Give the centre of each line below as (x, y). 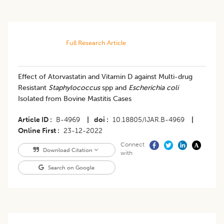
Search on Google (71, 168)
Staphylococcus (74, 88)
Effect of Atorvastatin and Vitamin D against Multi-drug (105, 77)
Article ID (33, 120)
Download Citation (67, 150)
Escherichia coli (153, 88)
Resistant (33, 88)
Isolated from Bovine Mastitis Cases (75, 99)
